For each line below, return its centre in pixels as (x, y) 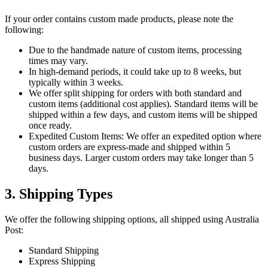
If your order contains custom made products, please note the (119, 19)
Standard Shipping (64, 250)
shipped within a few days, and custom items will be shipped (143, 114)
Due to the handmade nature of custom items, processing (135, 50)
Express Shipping (62, 261)
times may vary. (58, 60)
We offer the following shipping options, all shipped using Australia (132, 219)
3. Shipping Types (59, 194)
